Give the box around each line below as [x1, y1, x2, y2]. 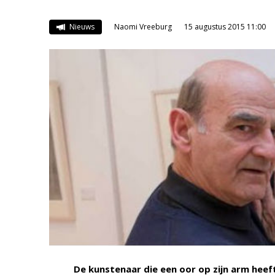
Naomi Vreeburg [114, 21, 172, 32]
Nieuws [67, 21, 95, 32]
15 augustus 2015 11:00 [184, 21, 266, 32]
